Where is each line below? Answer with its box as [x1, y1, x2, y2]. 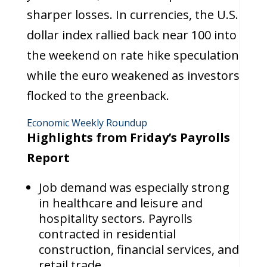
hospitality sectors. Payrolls [38, 210, 193, 226]
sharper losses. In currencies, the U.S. [26, 7, 238, 23]
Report [26, 150, 73, 166]
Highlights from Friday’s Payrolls [26, 129, 230, 145]
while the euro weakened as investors [26, 67, 240, 83]
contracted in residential [38, 226, 176, 242]
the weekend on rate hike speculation [26, 47, 239, 63]
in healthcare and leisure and [38, 195, 203, 211]
